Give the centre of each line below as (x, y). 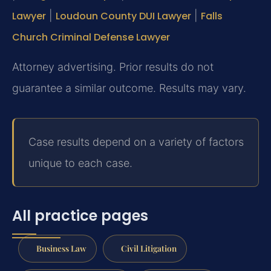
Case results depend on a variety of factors (136, 142)
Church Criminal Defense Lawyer (91, 38)
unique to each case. (80, 163)
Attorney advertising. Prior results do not (113, 67)
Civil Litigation (149, 248)
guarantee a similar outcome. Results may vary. (129, 88)
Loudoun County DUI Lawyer (123, 16)
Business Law (61, 248)
